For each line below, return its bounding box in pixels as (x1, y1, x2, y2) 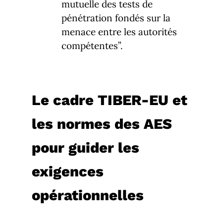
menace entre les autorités (61, 25, 177, 38)
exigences (32, 163, 104, 180)
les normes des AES (32, 115, 172, 132)
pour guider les (32, 139, 139, 156)
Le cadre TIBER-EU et (32, 91, 187, 109)
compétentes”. (61, 39, 123, 52)
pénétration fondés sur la (61, 11, 170, 24)
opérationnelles (32, 186, 144, 204)
